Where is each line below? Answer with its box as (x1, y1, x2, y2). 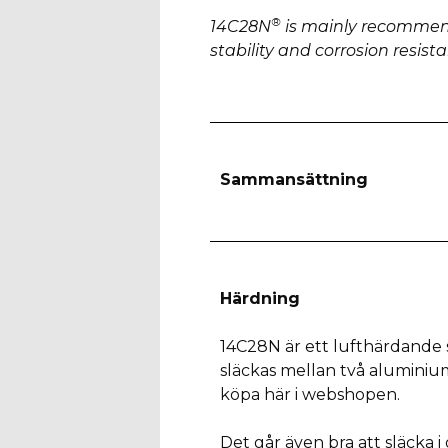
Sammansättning (219, 169, 368, 189)
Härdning (219, 288, 300, 308)
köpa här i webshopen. (219, 384, 400, 404)
